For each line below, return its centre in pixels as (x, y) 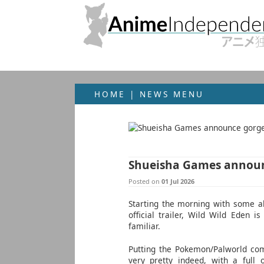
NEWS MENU (171, 94)
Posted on (145, 181)
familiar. (144, 226)
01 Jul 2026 (178, 181)
